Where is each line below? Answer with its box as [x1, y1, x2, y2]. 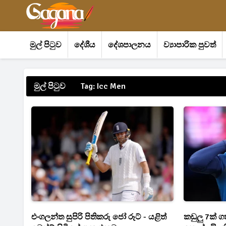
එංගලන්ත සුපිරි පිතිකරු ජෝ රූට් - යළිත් [31, 211, 166, 222]
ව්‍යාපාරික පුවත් [163, 40, 216, 50]
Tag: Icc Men [81, 81, 126, 91]
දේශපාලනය [108, 40, 151, 50]
